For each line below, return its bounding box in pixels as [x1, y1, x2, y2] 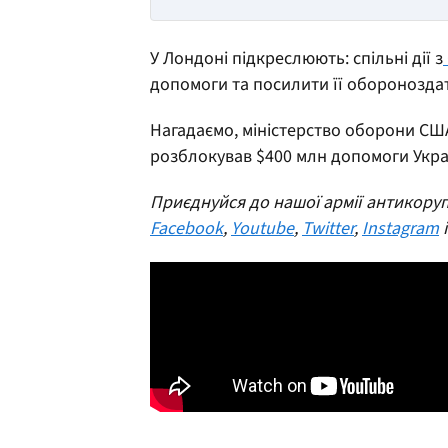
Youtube [231, 215, 294, 241]
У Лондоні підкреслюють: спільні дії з [150, 45, 443, 71]
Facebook [150, 215, 223, 241]
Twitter [302, 215, 354, 241]
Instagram [362, 215, 439, 241]
